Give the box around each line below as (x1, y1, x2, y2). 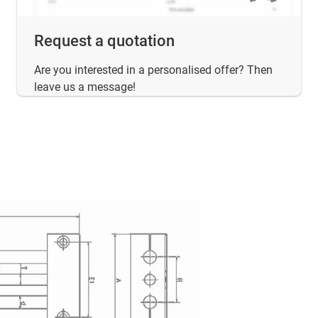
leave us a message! (34, 79, 136, 94)
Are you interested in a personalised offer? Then (34, 62, 273, 77)
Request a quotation (34, 31, 175, 50)
